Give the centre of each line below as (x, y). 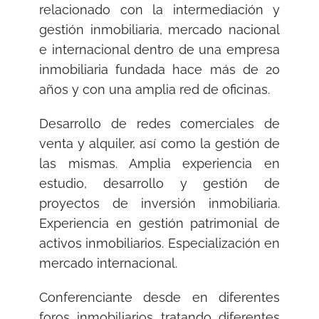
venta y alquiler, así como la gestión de (159, 143)
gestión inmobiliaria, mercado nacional (159, 30)
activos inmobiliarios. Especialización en (159, 243)
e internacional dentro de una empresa (159, 49)
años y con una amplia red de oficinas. (155, 89)
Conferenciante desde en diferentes (159, 297)
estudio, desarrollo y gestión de (159, 183)
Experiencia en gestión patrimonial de (159, 223)
